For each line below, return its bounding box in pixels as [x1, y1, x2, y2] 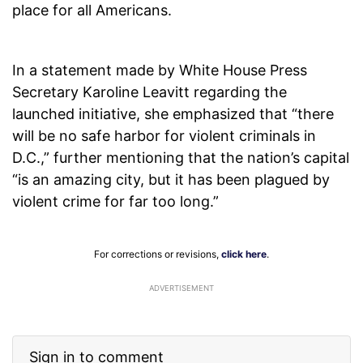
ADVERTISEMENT [149, 284, 214, 293]
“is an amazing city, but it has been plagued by [12, 171, 330, 189]
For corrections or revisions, [94, 248, 221, 261]
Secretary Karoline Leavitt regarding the [12, 83, 287, 101]
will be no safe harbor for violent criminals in [12, 127, 316, 145]
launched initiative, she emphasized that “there [12, 105, 334, 123]
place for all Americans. [12, 2, 172, 19]
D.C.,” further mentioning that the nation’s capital [12, 149, 349, 167]
